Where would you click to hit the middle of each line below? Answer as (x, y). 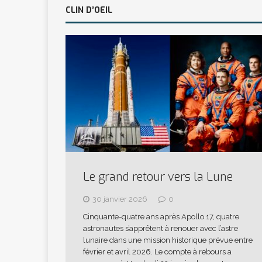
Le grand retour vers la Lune (158, 177)
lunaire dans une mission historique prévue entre (168, 240)
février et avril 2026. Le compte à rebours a (157, 251)
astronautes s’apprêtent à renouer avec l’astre (161, 228)
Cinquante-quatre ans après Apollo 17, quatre (161, 216)
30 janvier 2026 (120, 199)
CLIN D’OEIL (89, 10)
